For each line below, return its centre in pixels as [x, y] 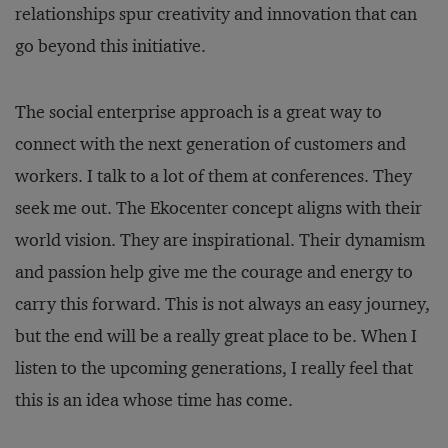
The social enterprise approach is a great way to [198, 112]
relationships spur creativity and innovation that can [216, 14]
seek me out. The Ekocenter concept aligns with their [218, 208]
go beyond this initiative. [110, 46]
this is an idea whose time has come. [154, 400]
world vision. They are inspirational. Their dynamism [220, 240]
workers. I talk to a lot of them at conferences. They [213, 176]
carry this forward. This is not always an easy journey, [222, 304]
